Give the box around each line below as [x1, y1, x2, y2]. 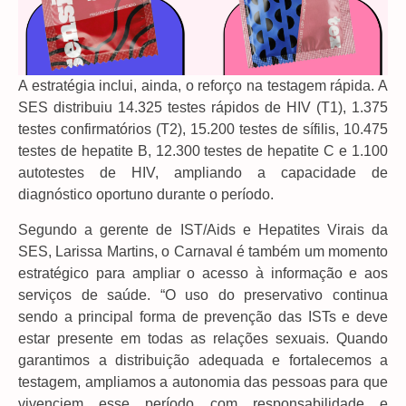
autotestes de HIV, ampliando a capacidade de [18, 165, 388, 181]
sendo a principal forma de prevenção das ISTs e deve [18, 308, 388, 324]
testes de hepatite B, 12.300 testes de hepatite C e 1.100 [18, 143, 388, 159]
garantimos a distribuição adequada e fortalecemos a [18, 352, 388, 368]
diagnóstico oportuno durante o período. [18, 187, 274, 203]
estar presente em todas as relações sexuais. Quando [18, 330, 388, 346]
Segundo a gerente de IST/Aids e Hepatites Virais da [18, 221, 388, 237]
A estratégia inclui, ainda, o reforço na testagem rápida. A [18, 78, 388, 94]
